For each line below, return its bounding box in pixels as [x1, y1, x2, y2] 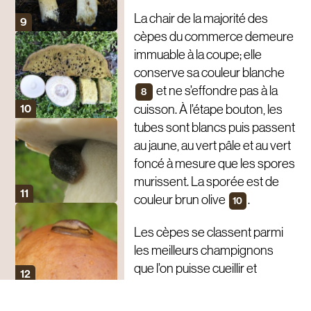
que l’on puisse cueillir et [133, 261, 257, 276]
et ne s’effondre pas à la [153, 83, 278, 99]
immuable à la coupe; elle [133, 47, 262, 62]
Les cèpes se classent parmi [133, 225, 283, 240]
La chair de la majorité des [133, 11, 268, 26]
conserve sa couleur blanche [133, 65, 285, 81]
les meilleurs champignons [133, 243, 274, 258]
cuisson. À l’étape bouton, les [133, 102, 283, 117]
